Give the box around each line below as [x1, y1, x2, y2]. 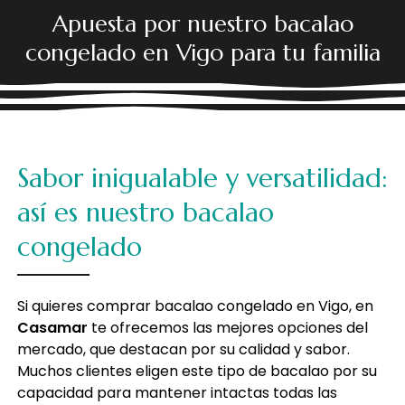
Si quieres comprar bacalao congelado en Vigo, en [16, 295, 373, 316]
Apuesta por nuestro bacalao [52, 8, 353, 38]
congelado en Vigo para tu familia [24, 37, 381, 67]
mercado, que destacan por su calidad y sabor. [16, 338, 350, 360]
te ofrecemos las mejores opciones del [87, 316, 368, 338]
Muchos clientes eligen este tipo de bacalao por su [16, 360, 377, 381]
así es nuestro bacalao [16, 195, 274, 229]
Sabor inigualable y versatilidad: [16, 161, 388, 194]
